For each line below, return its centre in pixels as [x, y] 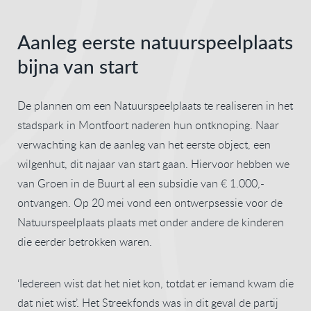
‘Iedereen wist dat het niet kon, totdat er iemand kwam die [155, 283]
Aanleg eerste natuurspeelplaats [155, 41]
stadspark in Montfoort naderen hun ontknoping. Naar [148, 125]
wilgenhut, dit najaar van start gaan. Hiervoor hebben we [153, 163]
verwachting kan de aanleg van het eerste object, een [144, 144]
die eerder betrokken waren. [85, 241]
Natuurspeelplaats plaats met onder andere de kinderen [151, 222]
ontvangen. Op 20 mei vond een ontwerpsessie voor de [150, 202]
